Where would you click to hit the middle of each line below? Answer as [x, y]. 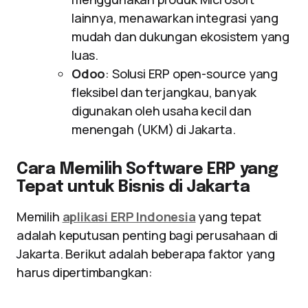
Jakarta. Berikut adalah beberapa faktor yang [146, 254]
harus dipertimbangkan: [85, 272]
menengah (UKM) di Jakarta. [154, 129]
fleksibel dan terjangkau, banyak [164, 92]
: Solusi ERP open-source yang [192, 74]
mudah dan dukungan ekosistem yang [181, 36]
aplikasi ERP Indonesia [129, 217]
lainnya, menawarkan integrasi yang [175, 18]
